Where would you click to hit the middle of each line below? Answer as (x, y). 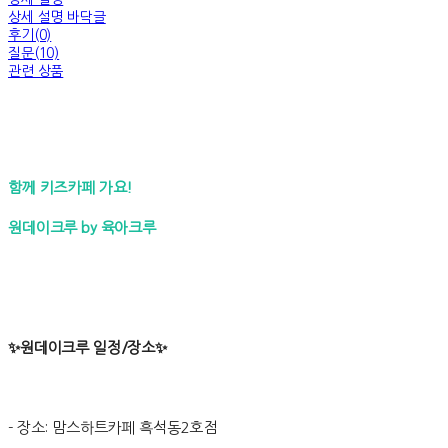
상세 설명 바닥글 (57, 17)
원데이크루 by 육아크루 (82, 228)
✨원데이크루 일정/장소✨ (88, 348)
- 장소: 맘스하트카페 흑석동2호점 (113, 428)
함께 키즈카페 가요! (71, 188)
